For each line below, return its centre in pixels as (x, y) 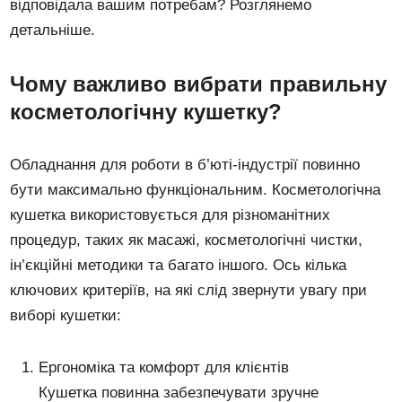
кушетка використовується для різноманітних (170, 214)
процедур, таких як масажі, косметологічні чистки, (187, 240)
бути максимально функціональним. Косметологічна (196, 189)
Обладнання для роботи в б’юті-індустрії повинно (185, 164)
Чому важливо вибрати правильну (199, 83)
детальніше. (53, 30)
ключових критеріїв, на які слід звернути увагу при (189, 290)
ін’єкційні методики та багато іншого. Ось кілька (179, 265)
